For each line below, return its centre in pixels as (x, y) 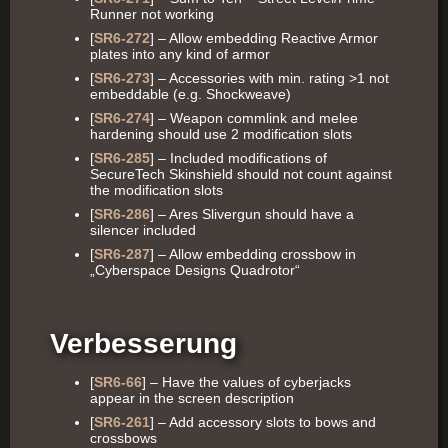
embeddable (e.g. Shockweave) (190, 94)
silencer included (143, 230)
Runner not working (152, 14)
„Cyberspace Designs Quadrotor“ (195, 270)
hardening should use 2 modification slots (221, 134)
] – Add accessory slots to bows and (263, 422)
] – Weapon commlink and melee (254, 118)
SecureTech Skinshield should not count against (241, 174)
